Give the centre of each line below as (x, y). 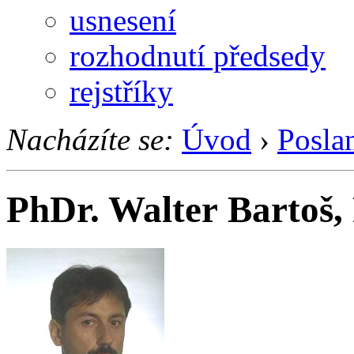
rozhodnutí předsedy (198, 55)
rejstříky (121, 91)
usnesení (123, 20)
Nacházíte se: (90, 139)
